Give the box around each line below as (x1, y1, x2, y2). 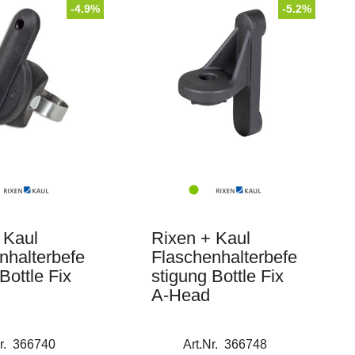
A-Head (151, 285, 210, 305)
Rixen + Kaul (151, 228, 250, 248)
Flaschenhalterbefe (151, 247, 297, 267)
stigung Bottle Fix (151, 266, 284, 286)
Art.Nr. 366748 (183, 338, 268, 351)
